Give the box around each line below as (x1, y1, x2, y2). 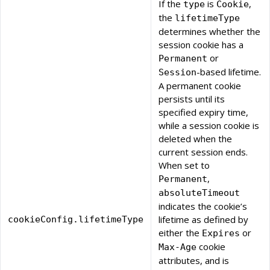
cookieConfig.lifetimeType (8, 214, 143, 225)
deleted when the (159, 133, 232, 145)
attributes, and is (159, 254, 229, 267)
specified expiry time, (159, 106, 248, 119)
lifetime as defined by (159, 213, 248, 226)
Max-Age (159, 242, 196, 253)
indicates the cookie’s (159, 200, 247, 213)
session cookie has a (159, 39, 243, 51)
